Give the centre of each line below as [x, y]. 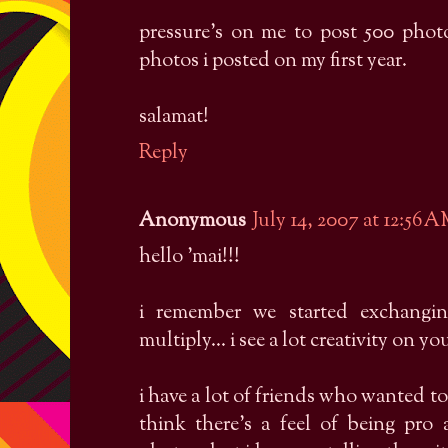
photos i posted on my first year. [273, 62]
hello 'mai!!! [189, 258]
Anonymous [192, 222]
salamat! [174, 118]
